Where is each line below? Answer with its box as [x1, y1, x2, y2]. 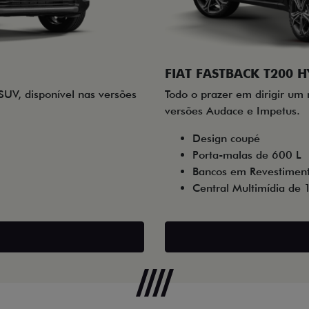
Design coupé [192, 131, 260, 145]
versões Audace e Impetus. [165, 103, 300, 117]
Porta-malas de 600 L [192, 148, 301, 161]
